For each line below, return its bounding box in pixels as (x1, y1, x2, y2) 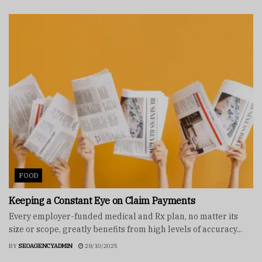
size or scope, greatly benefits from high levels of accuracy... (9, 224, 242, 235)
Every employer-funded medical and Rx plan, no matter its (9, 211, 238, 222)
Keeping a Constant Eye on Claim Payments (9, 195, 195, 207)
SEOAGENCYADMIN (18, 242, 73, 250)
